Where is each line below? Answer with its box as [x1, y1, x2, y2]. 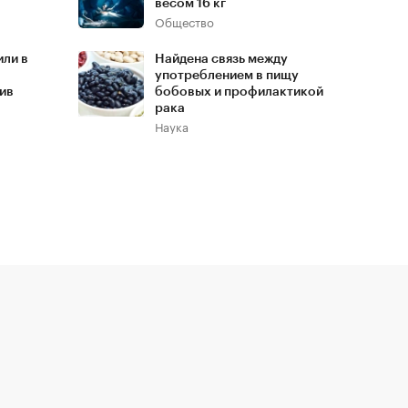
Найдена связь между [155, 52, 288, 66]
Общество [155, 11, 214, 30]
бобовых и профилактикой [155, 85, 323, 98]
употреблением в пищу [155, 68, 299, 82]
